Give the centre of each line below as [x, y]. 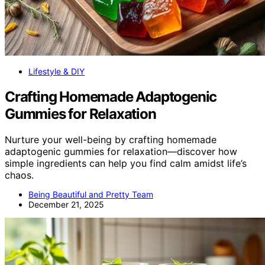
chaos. [19, 175]
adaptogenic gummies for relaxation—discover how [121, 152]
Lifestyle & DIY [56, 71]
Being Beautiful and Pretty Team [91, 195]
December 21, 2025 [66, 205]
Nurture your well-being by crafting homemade [111, 140]
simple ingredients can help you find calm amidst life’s [126, 164]
